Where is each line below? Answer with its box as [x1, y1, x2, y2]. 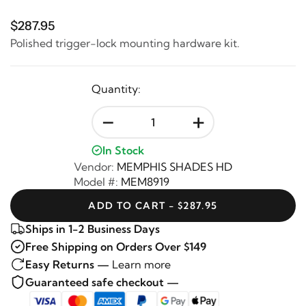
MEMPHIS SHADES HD [114, 160, 232, 173]
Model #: [74, 175, 118, 189]
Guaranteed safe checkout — [25, 275, 179, 289]
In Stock [102, 143, 144, 157]
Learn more [112, 258, 171, 271]
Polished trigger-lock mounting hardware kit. [10, 36, 240, 50]
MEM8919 [118, 175, 169, 189]
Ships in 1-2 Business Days [25, 222, 160, 236]
